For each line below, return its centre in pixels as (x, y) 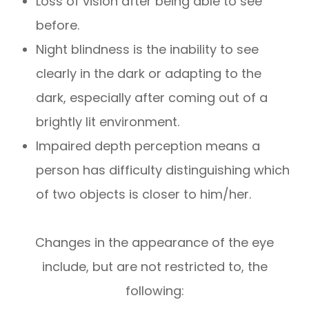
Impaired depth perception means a (148, 146)
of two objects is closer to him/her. (144, 195)
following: (154, 291)
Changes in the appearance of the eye (154, 243)
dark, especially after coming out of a (152, 98)
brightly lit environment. (108, 122)
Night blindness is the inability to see (148, 50)
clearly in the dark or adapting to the (149, 74)
